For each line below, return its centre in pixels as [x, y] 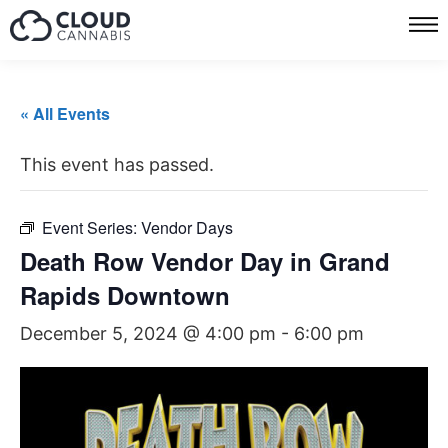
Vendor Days [187, 227]
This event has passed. [117, 164]
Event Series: [91, 227]
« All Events [65, 113]
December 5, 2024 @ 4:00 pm [148, 333]
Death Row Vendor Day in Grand [205, 261]
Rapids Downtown [125, 295]
